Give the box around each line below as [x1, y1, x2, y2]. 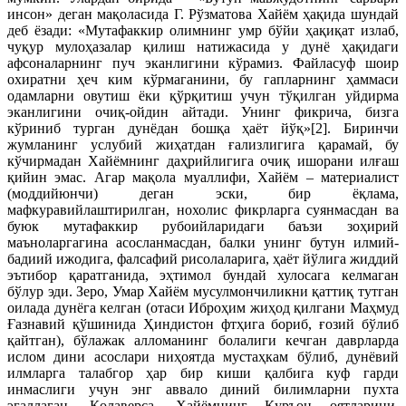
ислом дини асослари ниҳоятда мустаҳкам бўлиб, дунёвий [7, 349, 399, 364]
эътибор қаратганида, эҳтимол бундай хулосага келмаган [7, 267, 399, 283]
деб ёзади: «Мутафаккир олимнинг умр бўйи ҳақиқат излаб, [7, 23, 399, 38]
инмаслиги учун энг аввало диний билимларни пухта [7, 382, 399, 397]
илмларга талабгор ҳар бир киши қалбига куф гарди [7, 365, 399, 381]
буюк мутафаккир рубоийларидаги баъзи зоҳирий [7, 218, 399, 234]
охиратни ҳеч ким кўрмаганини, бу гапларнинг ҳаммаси [7, 72, 399, 87]
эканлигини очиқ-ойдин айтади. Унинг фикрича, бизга [7, 104, 399, 120]
